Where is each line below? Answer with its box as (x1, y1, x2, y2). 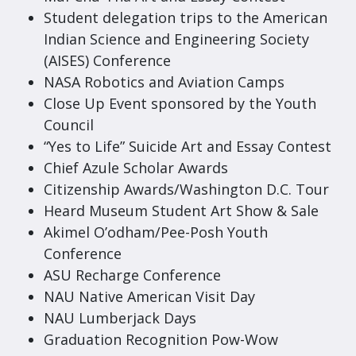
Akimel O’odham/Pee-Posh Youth (44, 222, 268, 242)
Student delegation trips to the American (44, 8, 327, 27)
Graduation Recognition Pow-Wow (44, 330, 278, 349)
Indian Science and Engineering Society (44, 29, 309, 48)
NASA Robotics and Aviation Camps (44, 72, 284, 91)
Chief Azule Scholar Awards (44, 158, 228, 177)
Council (44, 115, 94, 134)
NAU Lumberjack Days (44, 308, 196, 327)
